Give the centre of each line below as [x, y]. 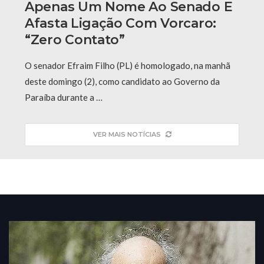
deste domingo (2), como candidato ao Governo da [122, 81]
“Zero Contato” [75, 39]
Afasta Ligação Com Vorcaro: [121, 23]
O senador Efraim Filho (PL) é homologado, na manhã [128, 65]
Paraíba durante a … [64, 97]
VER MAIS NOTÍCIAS [127, 134]
